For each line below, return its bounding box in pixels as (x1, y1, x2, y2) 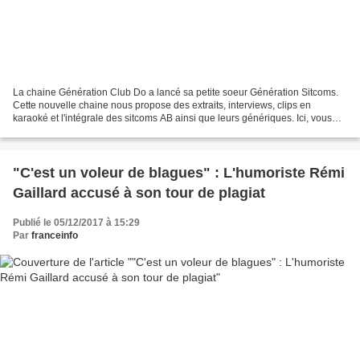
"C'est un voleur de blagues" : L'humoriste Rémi (13, 164, 345, 181)
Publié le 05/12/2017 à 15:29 (13, 216, 140, 228)
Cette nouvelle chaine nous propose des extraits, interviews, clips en (13, 99, 311, 111)
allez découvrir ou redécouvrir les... (13, 125, 166, 137)
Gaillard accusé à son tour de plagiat (13, 184, 265, 201)
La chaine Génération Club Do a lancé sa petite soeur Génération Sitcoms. (13, 86, 338, 98)
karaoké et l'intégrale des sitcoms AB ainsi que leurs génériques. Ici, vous (13, 112, 332, 124)
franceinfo (31, 229, 78, 241)
